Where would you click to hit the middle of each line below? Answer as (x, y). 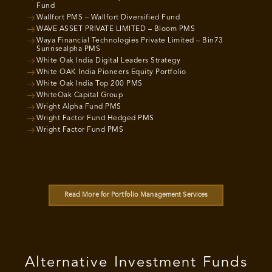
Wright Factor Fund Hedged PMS (95, 118)
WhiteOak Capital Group (80, 95)
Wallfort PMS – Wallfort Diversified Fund (108, 18)
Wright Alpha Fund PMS (79, 107)
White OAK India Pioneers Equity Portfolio (111, 72)
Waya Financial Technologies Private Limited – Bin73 (130, 41)
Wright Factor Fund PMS (80, 130)
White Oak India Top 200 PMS (90, 84)
